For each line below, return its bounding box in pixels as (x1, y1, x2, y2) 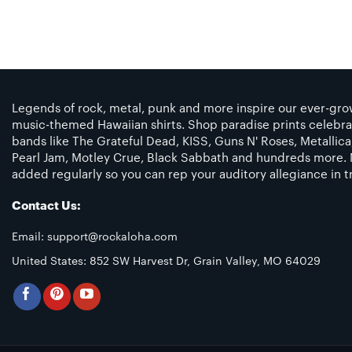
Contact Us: (12, 200, 81, 212)
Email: (12, 231, 47, 243)
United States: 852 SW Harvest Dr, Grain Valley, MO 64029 (12, 255, 321, 267)
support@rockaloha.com (47, 231, 178, 243)
